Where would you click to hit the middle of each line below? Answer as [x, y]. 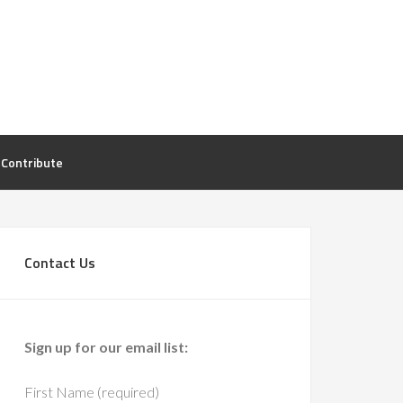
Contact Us [60, 263]
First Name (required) [92, 392]
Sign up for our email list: [106, 347]
